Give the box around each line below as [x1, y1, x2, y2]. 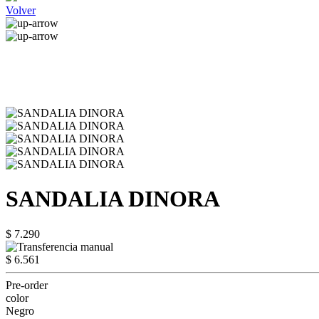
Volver [6, 4, 36, 16]
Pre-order [6, 278, 48, 291]
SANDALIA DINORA [6, 186, 220, 212]
